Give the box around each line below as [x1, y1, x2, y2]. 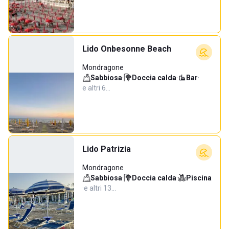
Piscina [186, 174, 212, 182]
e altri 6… [82, 84, 110, 92]
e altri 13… [84, 184, 116, 192]
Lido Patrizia [82, 144, 131, 154]
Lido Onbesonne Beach [82, 44, 171, 54]
